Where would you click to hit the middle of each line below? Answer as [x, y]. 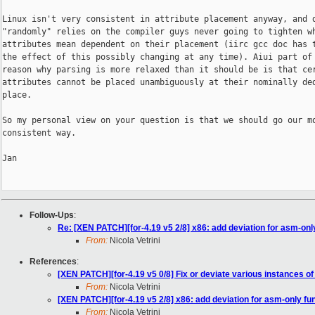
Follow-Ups [52, 216]
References [53, 262]
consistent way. [39, 133]
